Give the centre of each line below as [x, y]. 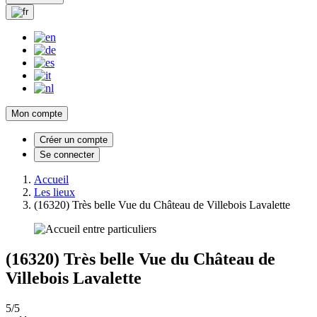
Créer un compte [74, 139]
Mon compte [37, 113]
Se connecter [67, 154]
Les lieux [54, 192]
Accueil [51, 179]
